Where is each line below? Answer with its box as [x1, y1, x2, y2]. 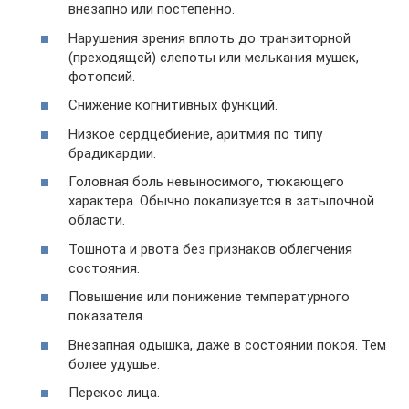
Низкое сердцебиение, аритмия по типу [68, 125, 322, 142]
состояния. [68, 259, 140, 277]
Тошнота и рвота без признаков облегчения [68, 240, 352, 257]
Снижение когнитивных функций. [68, 97, 278, 113]
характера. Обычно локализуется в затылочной [68, 193, 374, 209]
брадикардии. [68, 144, 156, 162]
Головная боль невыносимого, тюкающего [68, 173, 344, 190]
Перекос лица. [68, 384, 160, 401]
